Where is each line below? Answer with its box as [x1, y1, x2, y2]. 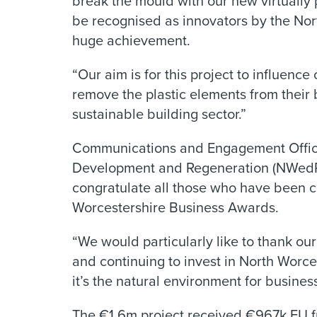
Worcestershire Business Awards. [72, 196, 282, 217]
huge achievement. [72, 29, 194, 50]
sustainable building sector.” [72, 103, 246, 124]
